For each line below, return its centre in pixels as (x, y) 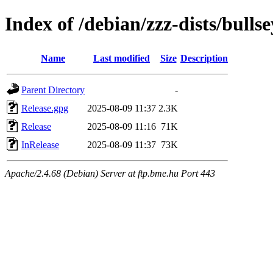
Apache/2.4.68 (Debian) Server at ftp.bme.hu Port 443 (110, 173)
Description (204, 58)
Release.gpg (45, 108)
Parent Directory (53, 90)
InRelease (40, 144)
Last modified (122, 58)
